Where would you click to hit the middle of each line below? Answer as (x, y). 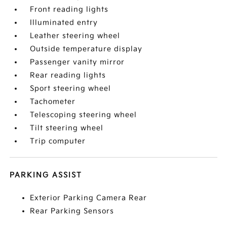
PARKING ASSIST (46, 175)
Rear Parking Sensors (72, 211)
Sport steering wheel (71, 89)
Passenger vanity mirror (78, 62)
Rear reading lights (68, 75)
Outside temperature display (86, 49)
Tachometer (53, 102)
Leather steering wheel (75, 36)
